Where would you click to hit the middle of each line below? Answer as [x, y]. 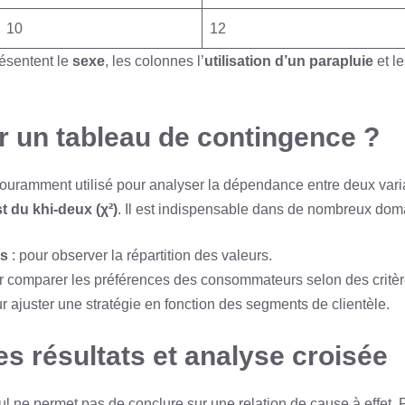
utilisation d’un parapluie [289, 61]
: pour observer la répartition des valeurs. [140, 255]
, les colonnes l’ [155, 61]
